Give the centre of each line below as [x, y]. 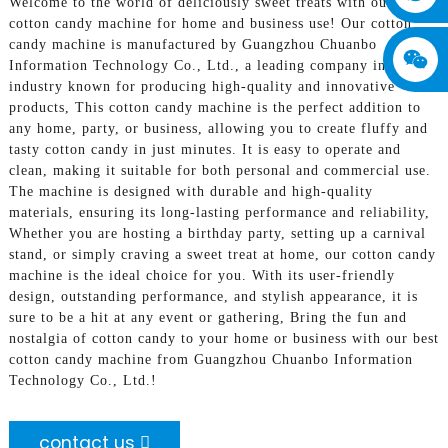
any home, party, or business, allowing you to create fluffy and [218, 128]
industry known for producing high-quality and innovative [201, 86]
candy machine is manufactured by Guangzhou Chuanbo [192, 44]
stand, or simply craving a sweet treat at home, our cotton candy [222, 254]
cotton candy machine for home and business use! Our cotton [210, 23]
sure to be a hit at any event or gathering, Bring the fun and [207, 317]
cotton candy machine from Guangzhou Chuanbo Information [210, 359]
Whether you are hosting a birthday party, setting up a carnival [217, 233]
